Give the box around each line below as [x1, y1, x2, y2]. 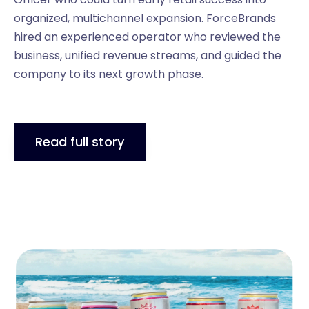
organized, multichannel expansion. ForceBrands [14, 10, 276, 26]
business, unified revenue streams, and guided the [14, 47, 281, 63]
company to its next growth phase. [14, 66, 203, 82]
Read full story [35, 132, 124, 150]
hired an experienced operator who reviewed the [14, 28, 281, 45]
